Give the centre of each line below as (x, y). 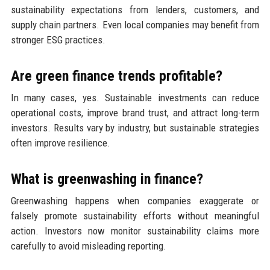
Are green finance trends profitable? (116, 76)
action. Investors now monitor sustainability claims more (135, 231)
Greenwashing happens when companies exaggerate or (135, 200)
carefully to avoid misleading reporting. (88, 246)
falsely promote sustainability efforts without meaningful (135, 215)
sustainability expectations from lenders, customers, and (135, 9)
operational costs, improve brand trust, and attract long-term (135, 112)
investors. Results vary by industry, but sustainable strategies (135, 127)
